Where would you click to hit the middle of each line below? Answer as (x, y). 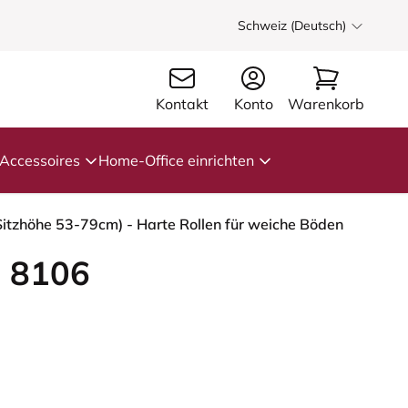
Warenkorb (326, 104)
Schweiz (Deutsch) (292, 25)
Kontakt (182, 104)
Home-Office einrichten (176, 160)
